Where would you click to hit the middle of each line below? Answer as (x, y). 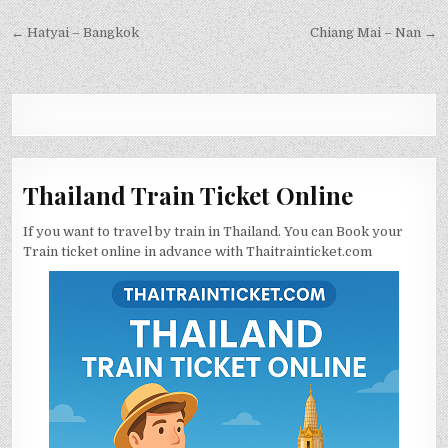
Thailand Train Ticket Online (188, 195)
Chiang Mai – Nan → (373, 32)
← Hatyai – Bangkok (75, 32)
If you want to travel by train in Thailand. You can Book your (213, 231)
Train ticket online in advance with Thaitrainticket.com (198, 251)
